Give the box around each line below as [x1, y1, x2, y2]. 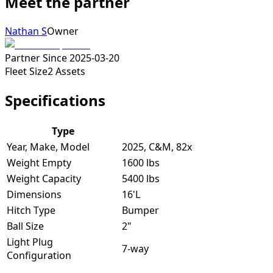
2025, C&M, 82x [122, 140, 192, 154]
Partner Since [5, 51, 67, 65]
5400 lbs [122, 172, 160, 186]
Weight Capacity [7, 172, 81, 186]
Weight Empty [7, 156, 71, 170]
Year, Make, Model [7, 140, 90, 154]
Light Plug [7, 235, 53, 249]
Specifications [5, 90, 105, 111]
